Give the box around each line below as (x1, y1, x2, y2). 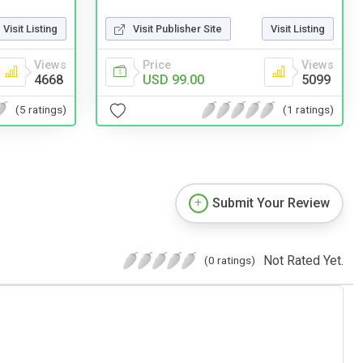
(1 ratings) (283, 103, 334, 117)
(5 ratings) (15, 103, 66, 117)
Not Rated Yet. (263, 252, 344, 268)
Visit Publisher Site (133, 22, 222, 35)
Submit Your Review (212, 194, 330, 211)
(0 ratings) (204, 253, 255, 267)
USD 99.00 (143, 71, 204, 88)
